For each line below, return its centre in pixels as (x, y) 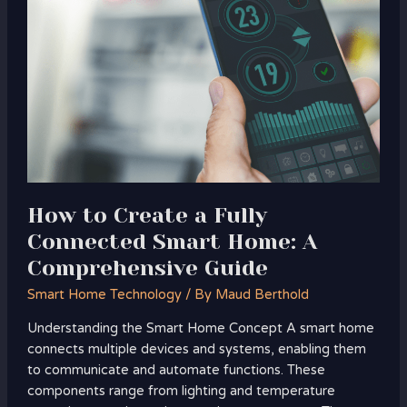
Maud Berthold (262, 295)
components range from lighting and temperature (181, 391)
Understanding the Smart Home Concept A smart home (200, 328)
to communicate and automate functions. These (176, 370)
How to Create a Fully (147, 215)
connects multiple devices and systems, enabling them (196, 349)
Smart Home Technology (104, 295)
